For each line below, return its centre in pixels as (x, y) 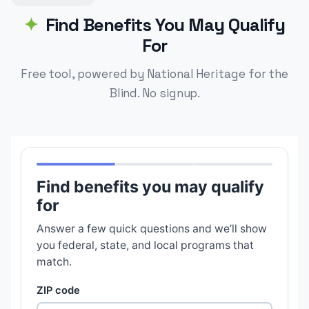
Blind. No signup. (154, 93)
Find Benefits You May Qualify (165, 25)
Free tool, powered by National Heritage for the (154, 74)
